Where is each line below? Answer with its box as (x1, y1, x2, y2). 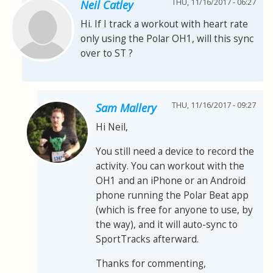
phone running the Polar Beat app (96, 188, 249, 202)
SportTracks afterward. (96, 232, 199, 246)
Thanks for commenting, (96, 257, 206, 270)
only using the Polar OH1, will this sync (80, 32, 253, 45)
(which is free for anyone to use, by (96, 203, 253, 216)
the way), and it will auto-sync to (96, 218, 238, 231)
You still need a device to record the (96, 144, 254, 158)
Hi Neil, (96, 120, 128, 133)
